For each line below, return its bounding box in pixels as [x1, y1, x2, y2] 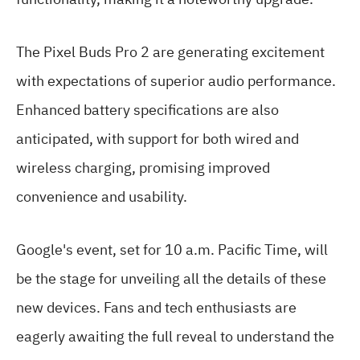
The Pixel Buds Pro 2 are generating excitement [16, 40, 325, 63]
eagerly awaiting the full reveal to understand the [16, 325, 334, 347]
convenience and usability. [16, 185, 187, 207]
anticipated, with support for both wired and [16, 127, 299, 149]
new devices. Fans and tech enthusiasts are [16, 296, 297, 318]
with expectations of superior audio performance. [16, 69, 336, 92]
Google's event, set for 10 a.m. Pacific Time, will [16, 238, 328, 260]
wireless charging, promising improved [16, 156, 270, 178]
